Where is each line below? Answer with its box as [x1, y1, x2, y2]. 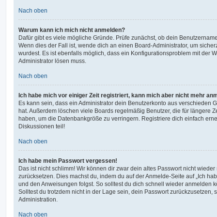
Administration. [18, 196, 58, 203]
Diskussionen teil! [18, 123, 65, 130]
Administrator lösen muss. [18, 57, 86, 64]
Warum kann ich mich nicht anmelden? [18, 26, 125, 33]
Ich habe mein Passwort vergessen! [18, 157, 117, 164]
